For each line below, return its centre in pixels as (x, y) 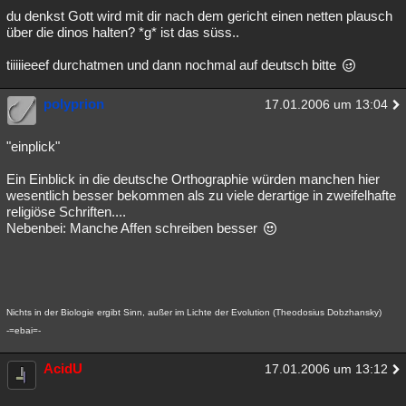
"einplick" (33, 146)
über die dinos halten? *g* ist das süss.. (123, 32)
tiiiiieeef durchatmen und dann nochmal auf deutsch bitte (173, 65)
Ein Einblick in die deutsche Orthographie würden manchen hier (193, 179)
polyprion (74, 104)
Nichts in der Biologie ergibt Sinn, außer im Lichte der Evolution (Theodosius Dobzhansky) (194, 312)
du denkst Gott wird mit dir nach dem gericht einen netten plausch (199, 16)
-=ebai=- (24, 330)
